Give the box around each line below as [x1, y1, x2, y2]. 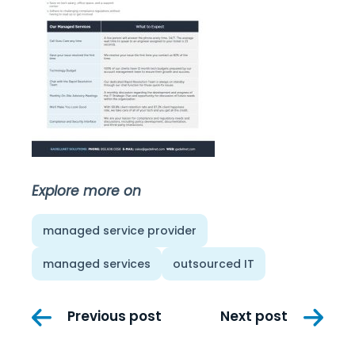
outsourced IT [173, 255, 254, 272]
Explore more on [32, 181, 141, 200]
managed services [43, 255, 151, 272]
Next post [220, 307, 288, 326]
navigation [31, 323, 139, 352]
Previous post [67, 307, 162, 326]
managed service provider [43, 222, 197, 239]
